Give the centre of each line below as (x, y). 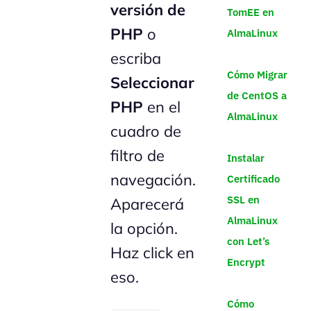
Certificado (253, 178)
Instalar (245, 158)
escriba (136, 58)
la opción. (144, 228)
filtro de (138, 155)
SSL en (243, 199)
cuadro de (146, 131)
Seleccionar (153, 82)
